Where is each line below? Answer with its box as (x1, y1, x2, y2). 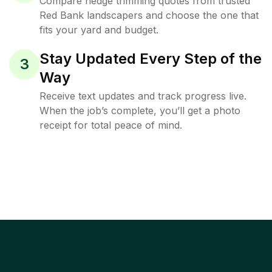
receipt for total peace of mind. (39, 119, 182, 131)
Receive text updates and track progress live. (39, 90, 246, 102)
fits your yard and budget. (39, 24, 158, 36)
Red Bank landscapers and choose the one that (39, 9, 259, 21)
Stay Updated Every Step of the (39, 50, 262, 67)
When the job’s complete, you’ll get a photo (39, 104, 240, 117)
